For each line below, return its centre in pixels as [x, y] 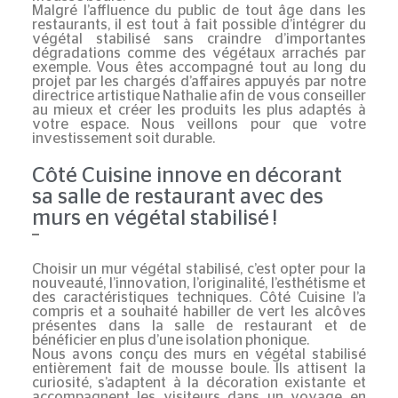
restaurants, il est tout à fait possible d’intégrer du [199, 24]
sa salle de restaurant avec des [177, 198]
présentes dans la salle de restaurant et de [199, 326]
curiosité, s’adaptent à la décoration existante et [199, 382]
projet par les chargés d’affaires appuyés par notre [199, 81]
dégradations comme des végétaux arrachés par [199, 53]
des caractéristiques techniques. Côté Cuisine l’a [199, 297]
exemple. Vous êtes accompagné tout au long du [199, 67]
